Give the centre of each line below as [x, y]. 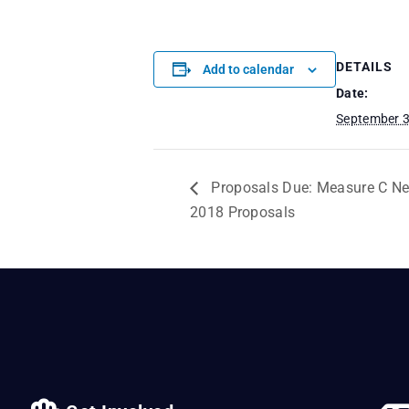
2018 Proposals [243, 212]
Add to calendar [248, 69]
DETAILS [364, 67]
